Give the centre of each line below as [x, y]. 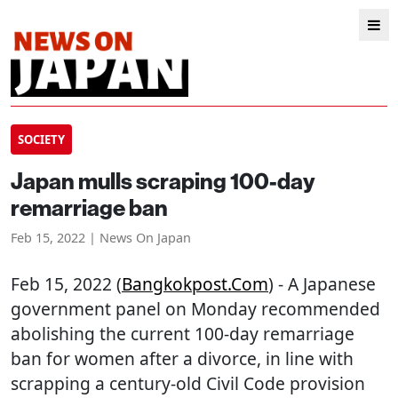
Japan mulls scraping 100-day [163, 181]
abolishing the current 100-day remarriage [183, 334]
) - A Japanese [322, 284]
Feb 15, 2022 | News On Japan [101, 238]
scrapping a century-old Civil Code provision [188, 383]
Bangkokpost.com [195, 284]
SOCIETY [41, 139]
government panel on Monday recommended [195, 309]
